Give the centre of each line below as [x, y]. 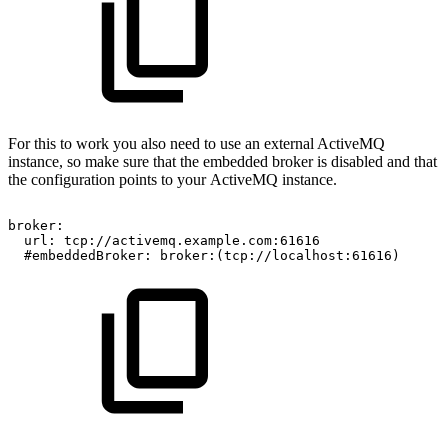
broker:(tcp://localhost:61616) [280, 256]
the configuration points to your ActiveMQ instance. [172, 180]
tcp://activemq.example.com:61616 [192, 241]
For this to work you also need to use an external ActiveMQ [196, 144]
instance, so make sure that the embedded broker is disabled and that [222, 162]
